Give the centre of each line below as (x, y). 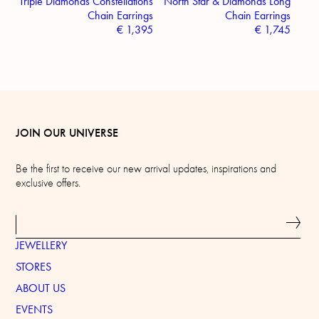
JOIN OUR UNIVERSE (67, 132)
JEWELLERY (42, 245)
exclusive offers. (48, 183)
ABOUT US (41, 288)
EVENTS (35, 309)
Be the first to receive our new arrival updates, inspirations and (146, 168)
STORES (34, 266)
